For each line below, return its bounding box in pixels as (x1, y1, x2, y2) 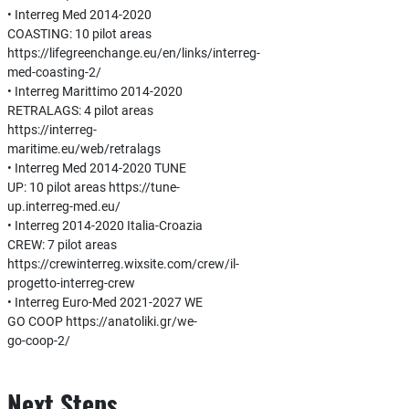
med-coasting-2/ (6, 65, 101, 79)
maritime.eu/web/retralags (6, 142, 161, 156)
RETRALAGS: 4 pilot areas (6, 103, 153, 118)
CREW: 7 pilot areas (6, 237, 117, 252)
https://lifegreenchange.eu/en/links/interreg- (6, 46, 260, 60)
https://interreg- (6, 122, 97, 137)
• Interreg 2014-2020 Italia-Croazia (6, 218, 203, 233)
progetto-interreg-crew (6, 276, 135, 290)
